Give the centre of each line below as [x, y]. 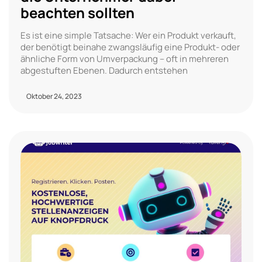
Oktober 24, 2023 [54, 96]
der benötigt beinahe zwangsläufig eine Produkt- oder [130, 47]
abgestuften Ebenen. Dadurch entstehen [104, 70]
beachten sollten [77, 12]
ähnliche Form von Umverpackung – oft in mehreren [125, 58]
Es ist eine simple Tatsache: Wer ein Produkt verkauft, [128, 35]
